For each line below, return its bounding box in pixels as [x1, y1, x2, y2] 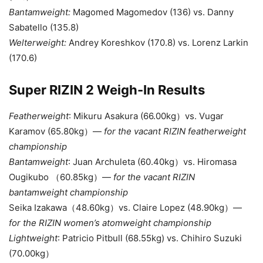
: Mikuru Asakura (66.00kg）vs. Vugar [69, 110, 224, 122]
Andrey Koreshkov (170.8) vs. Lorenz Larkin [69, 36, 248, 48]
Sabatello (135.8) [9, 21, 79, 33]
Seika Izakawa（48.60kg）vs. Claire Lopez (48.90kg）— [9, 201, 242, 213]
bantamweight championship [9, 186, 128, 198]
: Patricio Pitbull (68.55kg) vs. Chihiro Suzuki [58, 232, 242, 244]
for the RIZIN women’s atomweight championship [9, 217, 211, 228]
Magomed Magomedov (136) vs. [70, 6, 205, 18]
